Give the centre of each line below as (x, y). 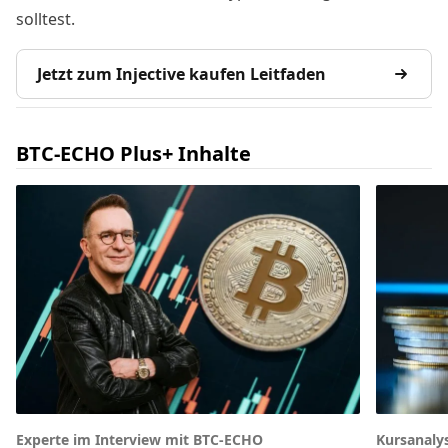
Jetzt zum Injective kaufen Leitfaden (181, 73)
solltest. (45, 18)
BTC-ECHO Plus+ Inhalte (133, 153)
